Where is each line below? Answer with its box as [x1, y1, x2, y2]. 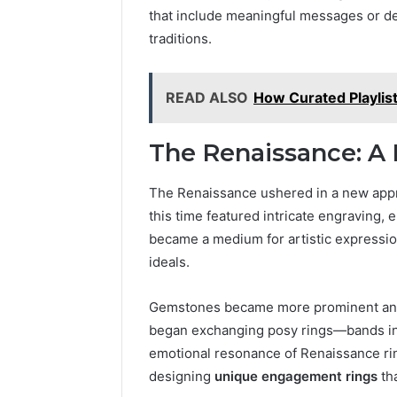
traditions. [149, 30, 212, 48]
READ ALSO [166, 89, 248, 107]
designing [149, 367, 214, 385]
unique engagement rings [214, 367, 378, 385]
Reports [320, 25, 386, 45]
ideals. [149, 253, 190, 270]
